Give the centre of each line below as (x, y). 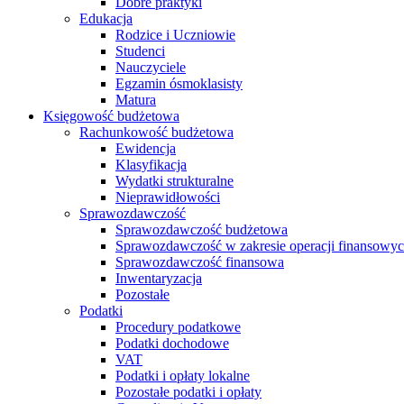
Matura (136, 100)
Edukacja (106, 18)
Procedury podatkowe (178, 327)
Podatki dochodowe (172, 343)
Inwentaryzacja (159, 278)
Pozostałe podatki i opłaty (188, 392)
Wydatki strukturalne (174, 181)
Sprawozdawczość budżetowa (202, 230)
